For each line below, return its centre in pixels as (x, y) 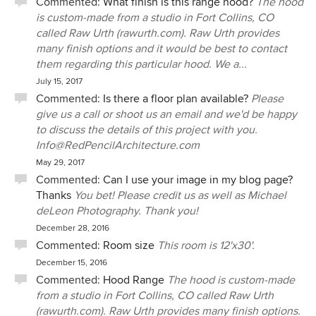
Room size (129, 245)
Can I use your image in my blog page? (198, 180)
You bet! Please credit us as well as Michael (180, 195)
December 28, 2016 (73, 228)
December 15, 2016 (72, 263)
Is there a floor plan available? (176, 99)
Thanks (54, 195)
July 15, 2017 (59, 81)
